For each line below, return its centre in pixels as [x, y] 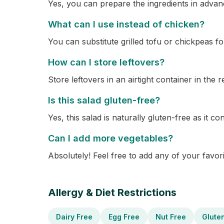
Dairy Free [74, 217]
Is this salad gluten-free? [104, 100]
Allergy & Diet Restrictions [112, 192]
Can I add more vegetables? [110, 138]
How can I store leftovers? [106, 62]
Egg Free [124, 217]
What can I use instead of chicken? [126, 24]
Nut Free [171, 217]
